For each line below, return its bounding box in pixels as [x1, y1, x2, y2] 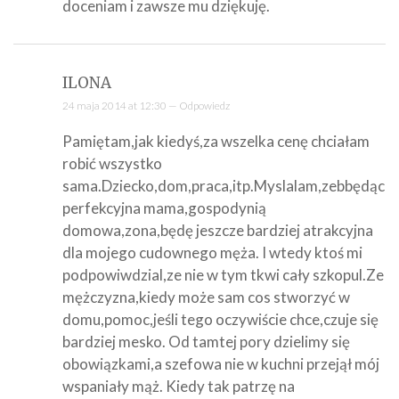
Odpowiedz [179, 98, 230, 112]
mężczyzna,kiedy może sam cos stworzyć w [62, 287, 350, 306]
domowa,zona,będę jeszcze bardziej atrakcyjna [62, 220, 373, 240]
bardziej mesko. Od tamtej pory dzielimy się [62, 331, 350, 351]
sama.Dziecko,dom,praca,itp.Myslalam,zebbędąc [62, 175, 385, 195]
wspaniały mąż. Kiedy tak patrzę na [62, 376, 295, 395]
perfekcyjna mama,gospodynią [62, 198, 266, 217]
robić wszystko [62, 153, 162, 173]
